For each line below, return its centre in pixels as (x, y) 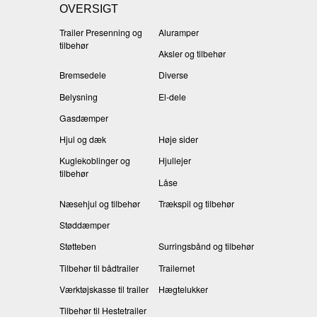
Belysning (79, 96)
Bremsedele (83, 75)
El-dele (172, 96)
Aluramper (179, 32)
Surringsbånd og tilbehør (206, 246)
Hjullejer (175, 161)
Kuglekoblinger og (95, 161)
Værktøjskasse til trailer (104, 289)
